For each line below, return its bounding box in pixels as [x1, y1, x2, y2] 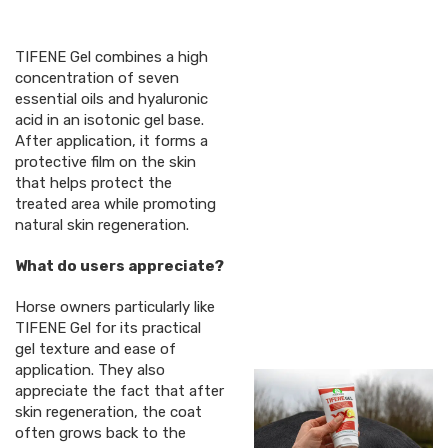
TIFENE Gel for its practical [15, 318, 201, 337]
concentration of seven [15, 68, 179, 87]
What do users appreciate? [15, 256, 224, 275]
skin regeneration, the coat [15, 402, 202, 421]
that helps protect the [15, 173, 172, 192]
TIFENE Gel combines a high [15, 47, 208, 66]
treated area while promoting [15, 194, 216, 213]
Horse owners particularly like [15, 297, 215, 316]
